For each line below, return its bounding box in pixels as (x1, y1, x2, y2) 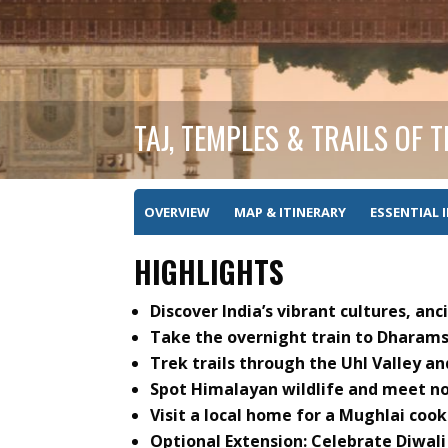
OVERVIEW (144, 203, 211, 222)
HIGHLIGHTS (134, 249, 285, 295)
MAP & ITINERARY (234, 203, 347, 222)
